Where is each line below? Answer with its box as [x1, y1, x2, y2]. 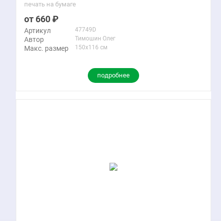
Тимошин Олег [75, 35, 115, 42]
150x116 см [75, 43, 108, 51]
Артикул [24, 26, 51, 35]
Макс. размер [24, 44, 69, 52]
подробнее [97, 71, 130, 79]
